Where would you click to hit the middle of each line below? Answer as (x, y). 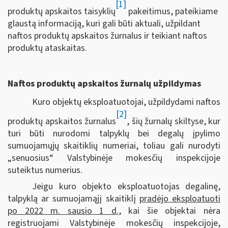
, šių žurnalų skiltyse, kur (174, 121)
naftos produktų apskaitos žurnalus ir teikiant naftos (107, 36)
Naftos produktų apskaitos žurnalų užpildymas (104, 84)
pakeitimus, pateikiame (172, 11)
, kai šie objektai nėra (169, 211)
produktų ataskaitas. (47, 48)
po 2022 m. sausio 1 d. (63, 211)
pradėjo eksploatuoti (180, 198)
